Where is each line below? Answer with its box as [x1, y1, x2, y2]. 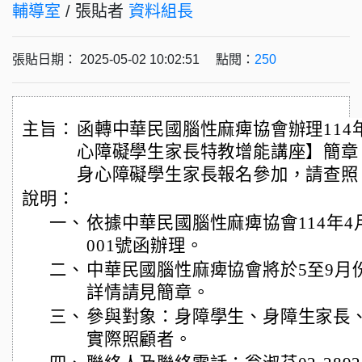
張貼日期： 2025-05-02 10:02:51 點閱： [12, 53, 255, 66]
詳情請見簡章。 [86, 283, 210, 302]
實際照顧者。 [86, 330, 192, 349]
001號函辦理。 [86, 236, 204, 255]
